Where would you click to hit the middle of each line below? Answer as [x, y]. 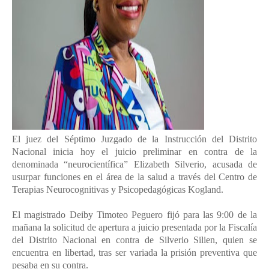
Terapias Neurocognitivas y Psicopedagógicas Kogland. [118, 189]
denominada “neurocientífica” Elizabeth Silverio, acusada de [134, 164]
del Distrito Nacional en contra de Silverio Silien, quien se [134, 240]
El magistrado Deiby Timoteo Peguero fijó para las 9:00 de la [134, 215]
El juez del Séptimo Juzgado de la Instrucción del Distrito [134, 139]
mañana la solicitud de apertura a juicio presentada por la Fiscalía [134, 227]
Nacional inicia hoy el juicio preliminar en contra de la [134, 152]
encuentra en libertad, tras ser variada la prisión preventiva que [134, 252]
